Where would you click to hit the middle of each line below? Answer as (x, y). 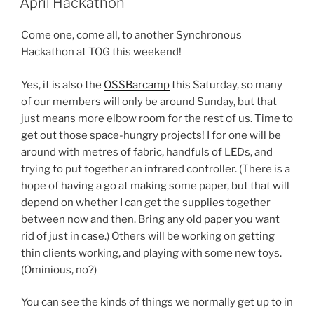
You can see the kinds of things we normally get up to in (157, 302)
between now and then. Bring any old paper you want (150, 219)
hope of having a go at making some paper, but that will (155, 185)
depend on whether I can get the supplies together (146, 202)
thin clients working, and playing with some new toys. (151, 253)
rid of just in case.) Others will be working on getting (148, 236)
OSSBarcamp (137, 84)
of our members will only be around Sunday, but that (149, 101)
